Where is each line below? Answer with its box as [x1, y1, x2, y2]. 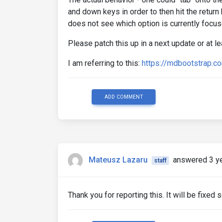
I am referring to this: [68, 58, 142, 68]
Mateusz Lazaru [89, 155, 148, 165]
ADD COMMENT [104, 94, 143, 100]
